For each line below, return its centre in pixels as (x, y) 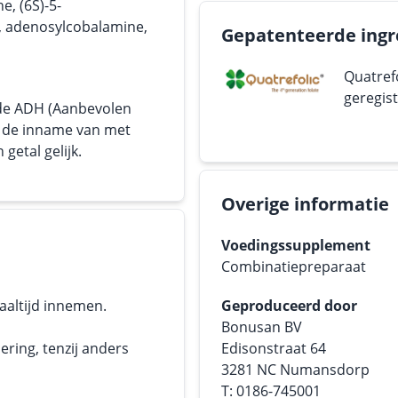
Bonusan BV (262, 327)
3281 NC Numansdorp (295, 370)
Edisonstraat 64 (274, 348)
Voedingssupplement (296, 245)
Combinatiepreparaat (294, 267)
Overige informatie (305, 204)
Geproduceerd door (289, 306)
